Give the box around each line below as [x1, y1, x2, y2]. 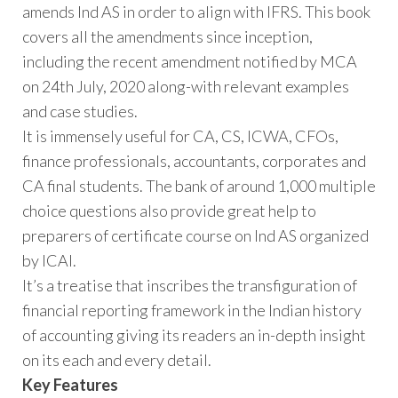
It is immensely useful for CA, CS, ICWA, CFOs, [22, 126, 338, 147]
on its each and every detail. [22, 350, 211, 370]
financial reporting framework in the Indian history [22, 300, 362, 321]
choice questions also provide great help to [22, 201, 316, 221]
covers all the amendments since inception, [22, 27, 313, 47]
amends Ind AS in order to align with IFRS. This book [22, 2, 370, 22]
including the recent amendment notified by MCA [22, 52, 357, 72]
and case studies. [22, 101, 138, 122]
